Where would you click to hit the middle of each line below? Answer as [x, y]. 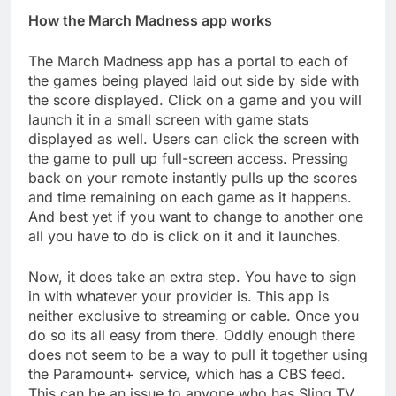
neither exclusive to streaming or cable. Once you [194, 315]
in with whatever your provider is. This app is [179, 296]
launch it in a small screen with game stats [168, 119]
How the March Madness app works [150, 20]
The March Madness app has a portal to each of [188, 61]
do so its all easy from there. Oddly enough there [192, 335]
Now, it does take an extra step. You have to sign [192, 276]
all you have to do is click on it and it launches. [185, 236]
